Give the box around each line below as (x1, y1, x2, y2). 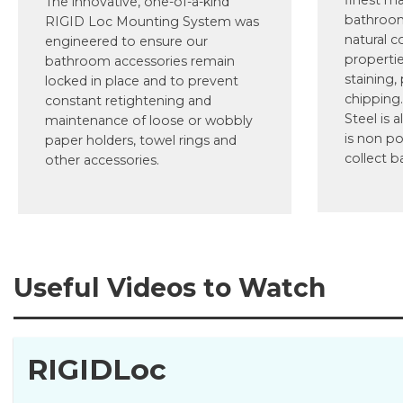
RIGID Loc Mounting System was (44, 13, 259, 31)
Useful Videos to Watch (13, 273, 326, 304)
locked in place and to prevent (44, 73, 238, 90)
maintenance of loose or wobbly (44, 112, 253, 130)
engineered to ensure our (44, 33, 208, 50)
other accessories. (44, 152, 159, 169)
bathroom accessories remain (44, 53, 235, 70)
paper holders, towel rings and (44, 132, 237, 149)
